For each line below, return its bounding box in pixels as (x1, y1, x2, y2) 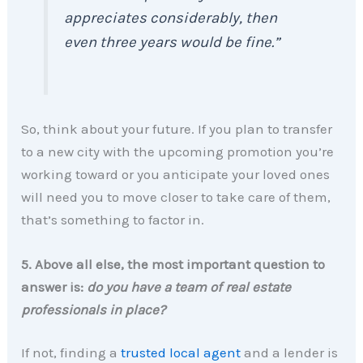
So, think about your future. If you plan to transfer (21, 120, 333, 137)
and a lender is (241, 344, 339, 361)
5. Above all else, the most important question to (21, 255, 326, 272)
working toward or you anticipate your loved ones (21, 165, 331, 182)
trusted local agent (121, 344, 241, 361)
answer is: (21, 278, 88, 295)
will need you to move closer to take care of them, (21, 188, 331, 205)
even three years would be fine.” (64, 32, 280, 51)
